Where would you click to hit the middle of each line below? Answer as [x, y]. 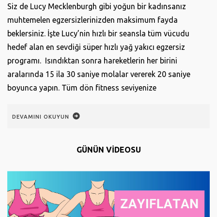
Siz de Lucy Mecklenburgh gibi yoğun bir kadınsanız [97, 7]
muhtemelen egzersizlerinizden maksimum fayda [93, 20]
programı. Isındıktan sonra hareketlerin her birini [92, 61]
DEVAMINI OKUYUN [41, 117]
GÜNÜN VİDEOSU [108, 150]
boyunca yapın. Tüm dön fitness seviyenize [82, 88]
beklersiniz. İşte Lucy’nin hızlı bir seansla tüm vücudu [98, 34]
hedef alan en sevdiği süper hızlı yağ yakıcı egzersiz [96, 47]
